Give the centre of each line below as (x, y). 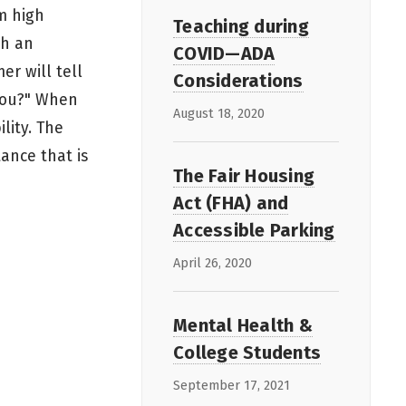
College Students (247, 352)
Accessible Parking (254, 230)
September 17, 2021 (232, 385)
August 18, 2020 (219, 113)
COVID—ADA (224, 53)
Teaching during (241, 26)
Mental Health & (243, 325)
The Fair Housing (244, 175)
